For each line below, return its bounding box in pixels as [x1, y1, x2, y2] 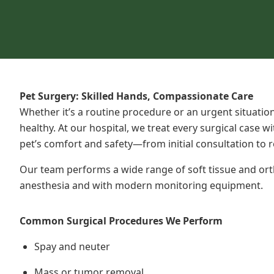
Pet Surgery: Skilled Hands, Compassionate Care [20, 89, 253, 103]
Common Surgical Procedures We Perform [20, 214, 223, 228]
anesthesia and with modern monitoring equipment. [20, 179, 263, 192]
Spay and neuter [34, 240, 110, 253]
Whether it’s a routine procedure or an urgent [20, 105, 235, 119]
